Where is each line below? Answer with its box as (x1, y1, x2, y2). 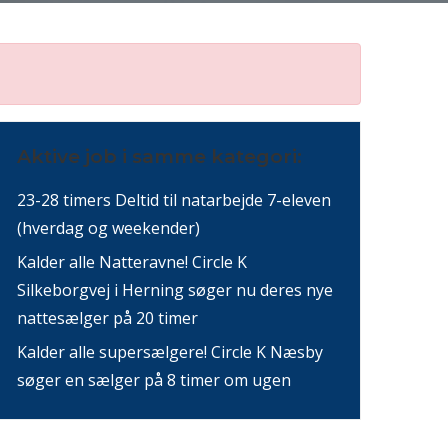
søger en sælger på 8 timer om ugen (17, 369, 291, 391)
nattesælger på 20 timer (17, 307, 198, 329)
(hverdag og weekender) (17, 217, 200, 239)
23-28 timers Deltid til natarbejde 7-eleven (17, 189, 331, 211)
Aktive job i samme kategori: (17, 145, 302, 168)
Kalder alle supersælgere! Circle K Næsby (17, 341, 323, 363)
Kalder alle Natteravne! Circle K (17, 251, 247, 273)
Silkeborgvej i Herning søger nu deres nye (17, 279, 333, 301)
